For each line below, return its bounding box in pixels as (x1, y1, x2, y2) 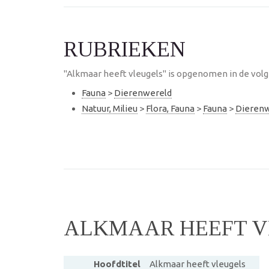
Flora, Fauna (146, 103, 195, 113)
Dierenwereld (114, 88, 172, 98)
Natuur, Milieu (82, 103, 138, 113)
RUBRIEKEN (64, 37, 186, 61)
